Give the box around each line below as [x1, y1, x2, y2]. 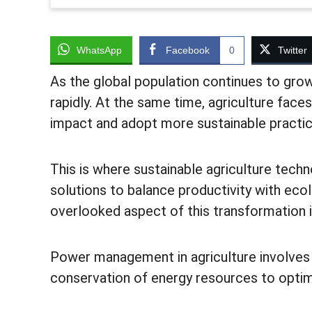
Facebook [166, 44, 210, 56]
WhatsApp [77, 44, 122, 56]
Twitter [278, 44, 307, 56]
